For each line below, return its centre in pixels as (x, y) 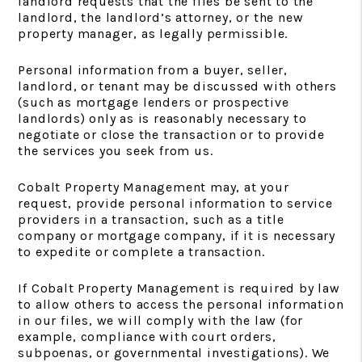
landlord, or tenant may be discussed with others (177, 86)
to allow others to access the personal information (181, 304)
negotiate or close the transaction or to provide (171, 135)
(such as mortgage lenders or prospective (154, 102)
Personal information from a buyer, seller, (153, 70)
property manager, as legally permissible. (153, 34)
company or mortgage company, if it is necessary (177, 236)
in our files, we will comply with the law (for (161, 320)
